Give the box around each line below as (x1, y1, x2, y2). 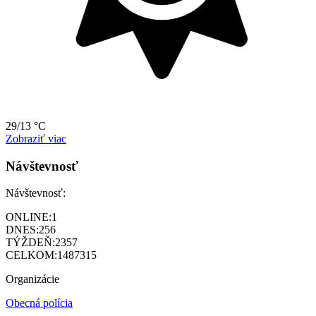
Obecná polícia (6, 297, 73, 310)
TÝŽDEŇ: (6, 236, 55, 249)
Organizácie (6, 273, 59, 286)
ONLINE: (6, 211, 51, 224)
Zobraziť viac (6, 132, 66, 145)
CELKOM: (6, 249, 57, 262)
